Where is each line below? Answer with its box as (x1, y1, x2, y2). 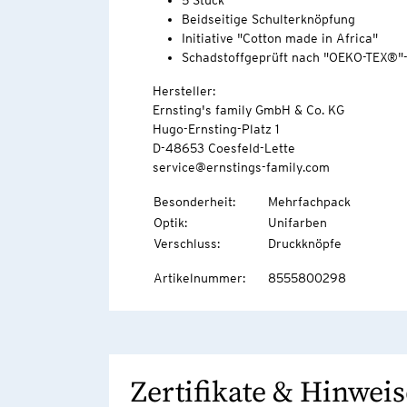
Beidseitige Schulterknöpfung (181, 12, 355, 27)
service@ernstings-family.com (152, 160, 330, 175)
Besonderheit (153, 194, 233, 210)
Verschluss (153, 236, 217, 252)
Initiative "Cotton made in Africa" (181, 31, 378, 46)
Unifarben (267, 215, 327, 231)
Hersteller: (152, 84, 215, 99)
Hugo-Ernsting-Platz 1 (152, 122, 279, 137)
